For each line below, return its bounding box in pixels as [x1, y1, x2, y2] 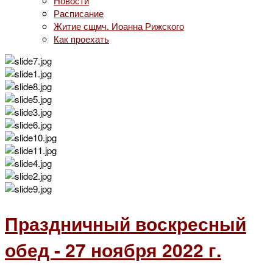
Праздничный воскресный [5, 210, 246, 236]
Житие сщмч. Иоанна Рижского [54, 19, 184, 32]
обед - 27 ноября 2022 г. [5, 236, 221, 263]
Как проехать [54, 32, 109, 45]
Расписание [54, 7, 104, 19]
